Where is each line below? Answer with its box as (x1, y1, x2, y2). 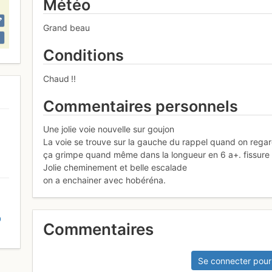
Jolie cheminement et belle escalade (43, 162, 188, 173)
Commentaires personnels (43, 97, 239, 115)
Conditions (43, 46, 124, 65)
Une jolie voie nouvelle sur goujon (43, 124, 175, 135)
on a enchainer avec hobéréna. (43, 175, 166, 186)
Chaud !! (43, 73, 76, 84)
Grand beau (43, 22, 90, 33)
